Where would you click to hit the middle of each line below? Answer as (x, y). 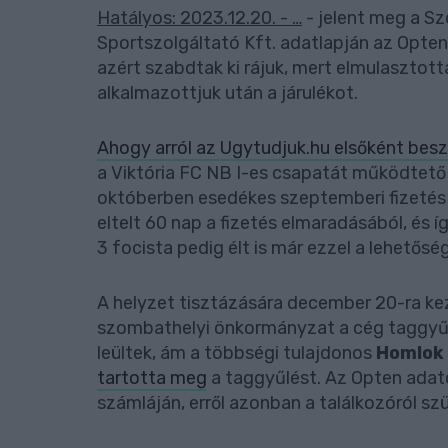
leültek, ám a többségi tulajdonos (236, 353)
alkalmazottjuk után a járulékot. (227, 93)
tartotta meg (152, 378)
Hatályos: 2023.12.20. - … (199, 18)
